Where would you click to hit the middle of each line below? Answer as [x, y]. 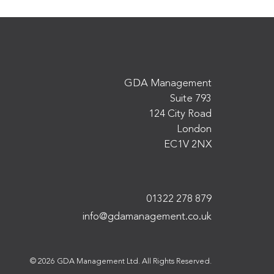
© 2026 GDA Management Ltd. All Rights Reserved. [120, 262]
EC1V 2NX [187, 145]
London [194, 130]
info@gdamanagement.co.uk [147, 217]
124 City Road [180, 114]
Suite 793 [191, 99]
